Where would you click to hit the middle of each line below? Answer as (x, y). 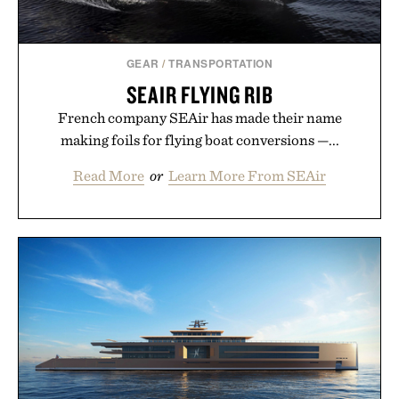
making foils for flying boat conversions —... (199, 139)
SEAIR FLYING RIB (199, 94)
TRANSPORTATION (221, 63)
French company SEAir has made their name (199, 117)
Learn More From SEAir (247, 175)
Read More (109, 175)
